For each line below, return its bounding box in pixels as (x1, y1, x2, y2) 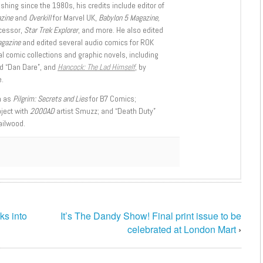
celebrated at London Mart (127, 222, 236, 237)
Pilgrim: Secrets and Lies (13, 93, 87, 104)
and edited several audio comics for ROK (21, 37, 154, 48)
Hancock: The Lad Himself (58, 62, 135, 73)
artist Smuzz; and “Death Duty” (55, 106, 156, 117)
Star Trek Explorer (24, 25, 78, 36)
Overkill (27, 12, 51, 23)
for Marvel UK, (51, 12, 99, 23)
